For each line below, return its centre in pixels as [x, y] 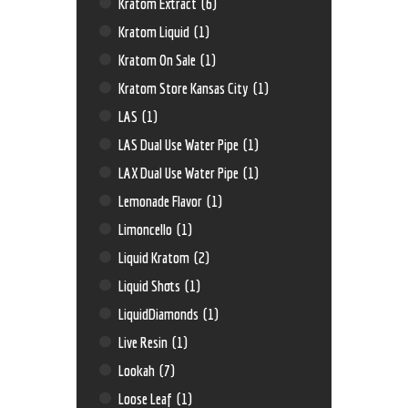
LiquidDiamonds [160, 313]
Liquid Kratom [156, 257]
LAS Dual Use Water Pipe [180, 144]
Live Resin [145, 342]
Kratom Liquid [156, 31]
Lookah [138, 370]
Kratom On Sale [159, 59]
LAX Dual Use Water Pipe [180, 172]
